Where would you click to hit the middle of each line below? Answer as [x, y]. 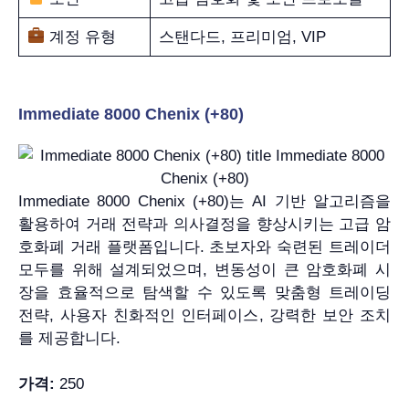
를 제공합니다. [69, 338]
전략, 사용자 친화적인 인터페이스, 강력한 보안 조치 [204, 315]
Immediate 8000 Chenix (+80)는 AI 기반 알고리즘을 [204, 201]
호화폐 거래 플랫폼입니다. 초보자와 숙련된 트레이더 [204, 246]
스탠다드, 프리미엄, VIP [242, 37]
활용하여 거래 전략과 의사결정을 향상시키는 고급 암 [204, 224]
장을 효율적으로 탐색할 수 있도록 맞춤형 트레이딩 [204, 292]
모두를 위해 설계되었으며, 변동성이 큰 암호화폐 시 [204, 269]
